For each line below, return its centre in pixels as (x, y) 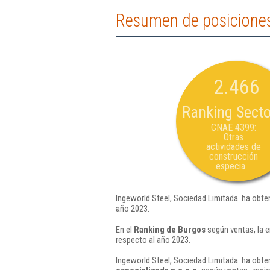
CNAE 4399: (233, 127)
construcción (233, 156)
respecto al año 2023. (153, 240)
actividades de (233, 147)
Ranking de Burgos (170, 229)
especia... (233, 166)
